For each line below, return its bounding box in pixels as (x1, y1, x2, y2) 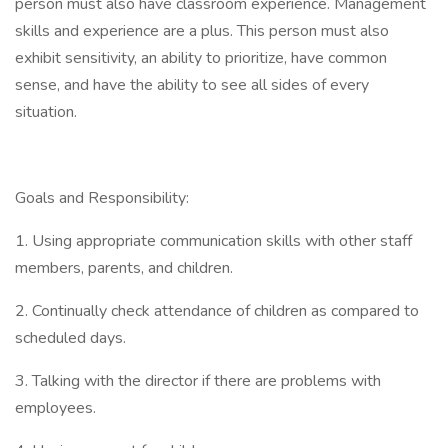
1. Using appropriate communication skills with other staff (15, 230, 412, 252)
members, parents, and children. (15, 257, 241, 279)
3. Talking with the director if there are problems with (15, 370, 381, 392)
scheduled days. (15, 327, 134, 349)
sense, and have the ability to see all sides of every (15, 74, 369, 96)
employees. (15, 397, 104, 419)
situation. (15, 101, 85, 123)
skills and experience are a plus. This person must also (15, 20, 389, 42)
